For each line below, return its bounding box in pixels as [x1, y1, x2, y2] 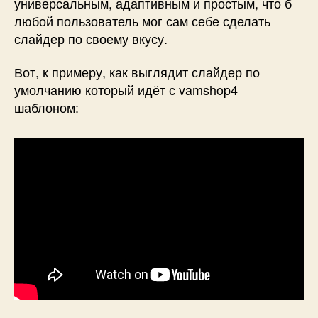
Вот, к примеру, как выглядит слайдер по [14, 62, 260, 82]
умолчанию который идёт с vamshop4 [14, 80, 238, 99]
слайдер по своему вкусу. [14, 28, 168, 48]
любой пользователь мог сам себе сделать [14, 11, 270, 30]
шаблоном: [14, 98, 79, 117]
